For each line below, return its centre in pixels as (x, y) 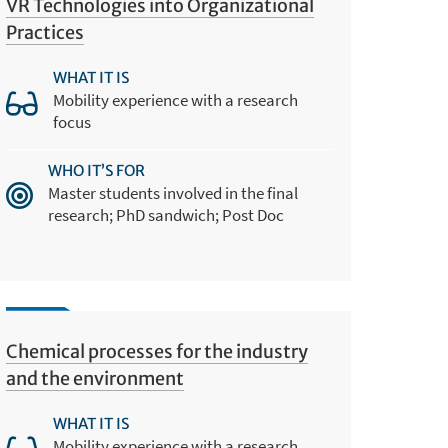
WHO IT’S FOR (97, 170)
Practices (45, 33)
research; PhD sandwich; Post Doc (166, 214)
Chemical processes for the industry (157, 351)
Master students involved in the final (173, 192)
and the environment (95, 378)
